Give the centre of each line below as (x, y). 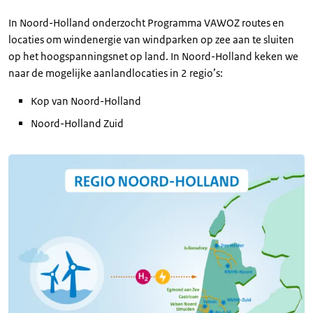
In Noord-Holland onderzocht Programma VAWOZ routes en (146, 23)
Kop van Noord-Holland (86, 101)
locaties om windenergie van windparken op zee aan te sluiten (151, 39)
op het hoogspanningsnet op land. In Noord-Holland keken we (153, 56)
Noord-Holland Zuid (77, 123)
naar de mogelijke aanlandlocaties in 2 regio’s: (116, 73)
